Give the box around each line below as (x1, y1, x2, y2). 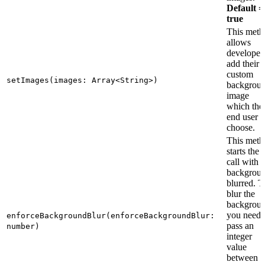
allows (227, 37, 251, 48)
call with (227, 157, 258, 167)
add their (227, 59, 259, 69)
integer (227, 231, 252, 242)
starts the (227, 146, 259, 157)
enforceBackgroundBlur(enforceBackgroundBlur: (7, 211, 215, 221)
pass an (227, 221, 254, 231)
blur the (227, 189, 255, 199)
